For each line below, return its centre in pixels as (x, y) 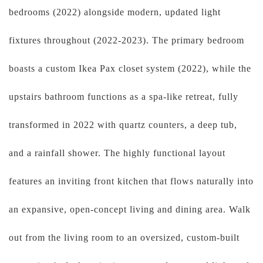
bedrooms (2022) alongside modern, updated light (115, 12)
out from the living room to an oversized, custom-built (124, 237)
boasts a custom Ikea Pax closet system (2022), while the (130, 68)
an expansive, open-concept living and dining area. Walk (130, 209)
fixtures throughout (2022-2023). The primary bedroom (127, 40)
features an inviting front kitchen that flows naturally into (131, 181)
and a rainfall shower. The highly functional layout (117, 153)
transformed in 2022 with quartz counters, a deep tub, (123, 125)
